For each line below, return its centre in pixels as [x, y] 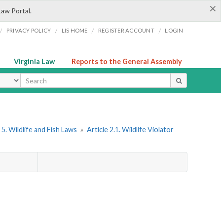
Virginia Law [34, 61]
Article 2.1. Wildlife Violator [130, 130]
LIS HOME [74, 30]
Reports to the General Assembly [127, 61]
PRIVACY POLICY [29, 30]
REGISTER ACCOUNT [126, 30]
